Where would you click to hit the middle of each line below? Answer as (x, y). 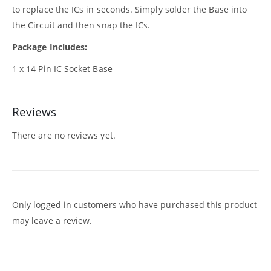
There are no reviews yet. (64, 135)
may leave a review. (52, 220)
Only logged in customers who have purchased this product (135, 204)
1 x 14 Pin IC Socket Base (62, 68)
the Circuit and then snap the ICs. (81, 25)
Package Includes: (50, 47)
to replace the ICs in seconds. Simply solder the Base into (130, 9)
